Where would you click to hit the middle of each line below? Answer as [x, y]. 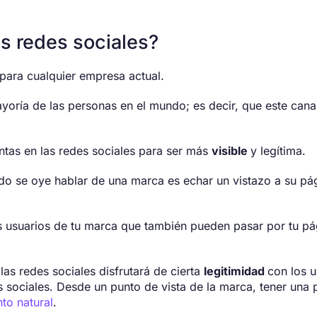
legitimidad [236, 271]
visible [231, 151]
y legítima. [278, 151]
